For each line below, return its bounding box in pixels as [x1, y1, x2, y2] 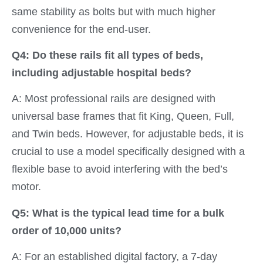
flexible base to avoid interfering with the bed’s [12, 163, 228, 176]
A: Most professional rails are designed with [12, 93, 215, 105]
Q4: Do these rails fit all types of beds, [12, 49, 203, 61]
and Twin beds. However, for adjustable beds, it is [12, 128, 244, 140]
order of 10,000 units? [12, 224, 122, 237]
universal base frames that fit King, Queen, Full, [12, 110, 234, 123]
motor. [12, 181, 41, 193]
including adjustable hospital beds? [12, 66, 191, 79]
